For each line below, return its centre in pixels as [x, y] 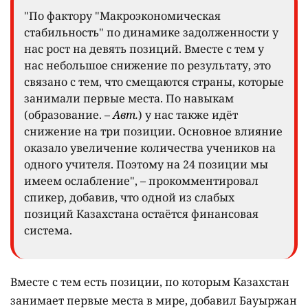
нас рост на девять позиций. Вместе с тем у [144, 48]
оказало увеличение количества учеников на [150, 147]
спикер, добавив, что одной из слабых [129, 197]
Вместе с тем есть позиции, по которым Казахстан [150, 282]
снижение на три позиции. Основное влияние [153, 131]
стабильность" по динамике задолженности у [151, 32]
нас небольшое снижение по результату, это [147, 65]
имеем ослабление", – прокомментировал [141, 180]
